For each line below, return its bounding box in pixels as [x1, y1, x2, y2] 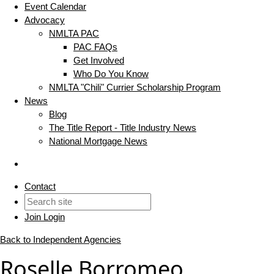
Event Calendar [24, 1, 86, 12]
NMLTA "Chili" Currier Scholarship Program [49, 82, 221, 93]
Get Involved [73, 55, 124, 66]
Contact [24, 181, 56, 192]
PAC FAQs [73, 42, 117, 53]
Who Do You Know [73, 68, 149, 80]
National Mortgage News [49, 136, 147, 147]
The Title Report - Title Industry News [49, 122, 196, 133]
